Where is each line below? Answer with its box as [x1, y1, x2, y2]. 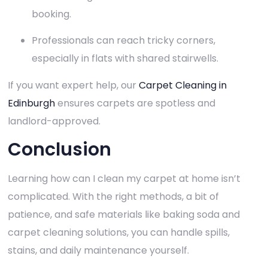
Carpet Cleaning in [139, 78, 227, 92]
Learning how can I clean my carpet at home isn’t [8, 172, 240, 186]
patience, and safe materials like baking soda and [8, 208, 240, 222]
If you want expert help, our [8, 78, 139, 92]
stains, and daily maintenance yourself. [8, 243, 189, 258]
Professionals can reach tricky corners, [32, 33, 215, 48]
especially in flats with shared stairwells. [32, 51, 218, 66]
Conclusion [8, 137, 111, 163]
